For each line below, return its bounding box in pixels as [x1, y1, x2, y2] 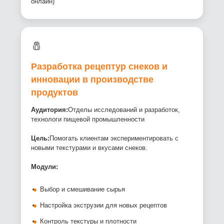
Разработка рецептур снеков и [31, 61, 168, 72]
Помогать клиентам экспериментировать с [49, 134, 179, 142]
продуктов [31, 87, 78, 98]
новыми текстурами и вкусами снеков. [31, 144, 148, 152]
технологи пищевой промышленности [31, 115, 145, 123]
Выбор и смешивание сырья [40, 185, 125, 193]
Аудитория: [31, 106, 68, 114]
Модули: [31, 163, 58, 171]
